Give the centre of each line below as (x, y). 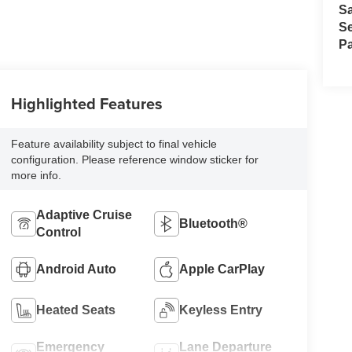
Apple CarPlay (222, 269)
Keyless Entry (221, 310)
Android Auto (76, 269)
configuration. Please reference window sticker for (134, 159)
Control (58, 232)
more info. (36, 175)
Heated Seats (75, 310)
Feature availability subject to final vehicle (114, 143)
